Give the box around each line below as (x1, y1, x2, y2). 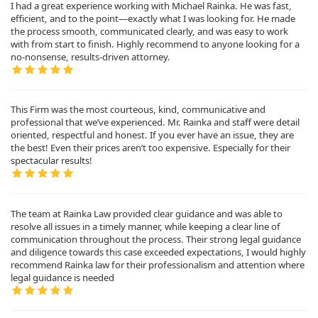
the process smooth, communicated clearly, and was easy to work (11, 24, 288, 38)
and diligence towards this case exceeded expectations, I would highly (11, 245, 306, 258)
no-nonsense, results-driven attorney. (11, 50, 170, 63)
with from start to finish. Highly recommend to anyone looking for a (11, 37, 300, 50)
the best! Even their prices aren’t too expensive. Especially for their (11, 141, 290, 155)
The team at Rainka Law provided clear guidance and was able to (11, 207, 283, 220)
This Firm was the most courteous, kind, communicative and (11, 103, 265, 116)
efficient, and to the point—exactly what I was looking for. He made (11, 11, 295, 25)
